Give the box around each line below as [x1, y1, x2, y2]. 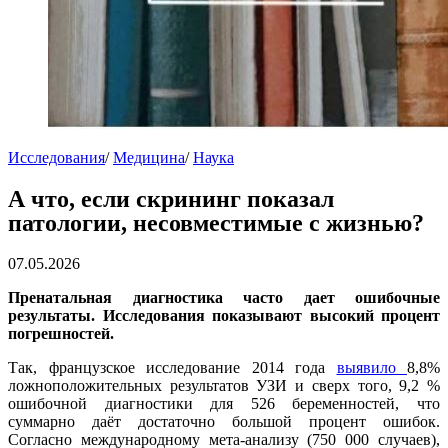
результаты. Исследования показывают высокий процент [8, 307, 440, 325]
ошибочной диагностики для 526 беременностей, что [8, 395, 440, 413]
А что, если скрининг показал [8, 186, 334, 213]
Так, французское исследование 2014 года [8, 359, 337, 377]
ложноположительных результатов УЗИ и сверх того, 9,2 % [8, 377, 440, 395]
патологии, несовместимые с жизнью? [8, 210, 424, 237]
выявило [336, 359, 407, 377]
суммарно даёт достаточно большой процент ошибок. [8, 413, 440, 431]
